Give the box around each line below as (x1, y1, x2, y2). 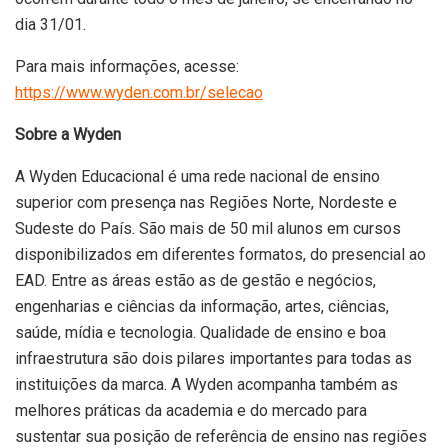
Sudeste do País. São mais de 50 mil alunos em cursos (15, 218, 401, 238)
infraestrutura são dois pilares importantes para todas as (15, 348, 412, 368)
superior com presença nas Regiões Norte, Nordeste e (15, 192, 397, 212)
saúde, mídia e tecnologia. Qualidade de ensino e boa (15, 322, 386, 342)
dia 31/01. (15, 14, 86, 34)
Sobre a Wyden (15, 124, 121, 144)
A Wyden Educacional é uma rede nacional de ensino (15, 166, 380, 186)
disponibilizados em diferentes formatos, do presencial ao (15, 244, 426, 264)
